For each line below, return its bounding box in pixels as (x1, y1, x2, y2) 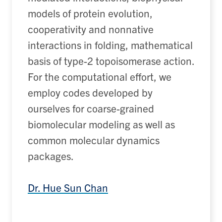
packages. (28, 149, 74, 162)
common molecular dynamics (28, 133, 160, 146)
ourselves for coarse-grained (28, 101, 154, 114)
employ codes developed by (28, 85, 153, 99)
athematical (139, 38, 193, 51)
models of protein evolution (28, 6, 150, 19)
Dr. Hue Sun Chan (28, 180, 108, 194)
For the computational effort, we (28, 69, 171, 83)
